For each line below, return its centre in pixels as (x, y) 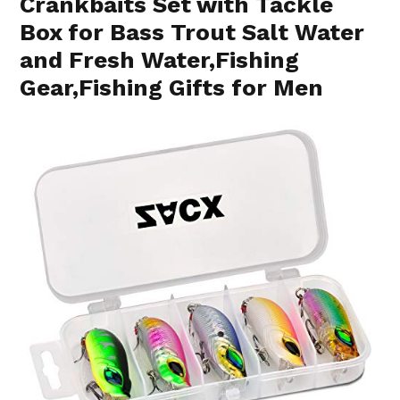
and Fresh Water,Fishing (160, 59)
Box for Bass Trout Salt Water (192, 32)
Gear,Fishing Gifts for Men (172, 87)
